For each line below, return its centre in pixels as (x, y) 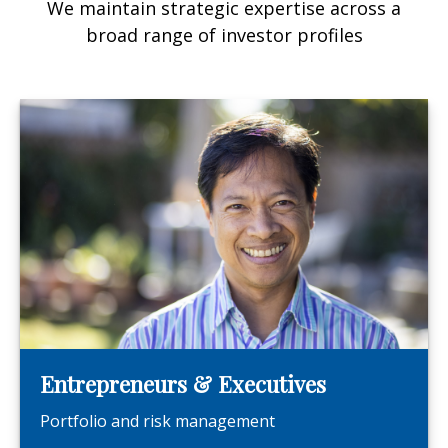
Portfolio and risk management (157, 420)
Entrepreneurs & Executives (183, 383)
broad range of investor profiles (224, 34)
